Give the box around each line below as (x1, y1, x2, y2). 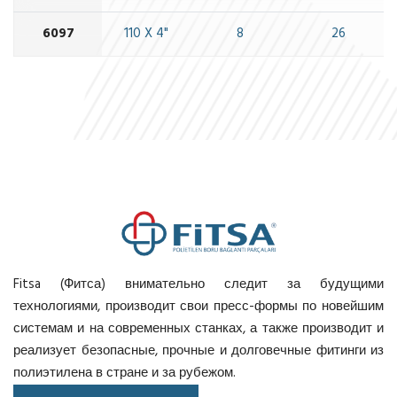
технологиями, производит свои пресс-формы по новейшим (13, 296, 384, 318)
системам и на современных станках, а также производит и (13, 318, 384, 340)
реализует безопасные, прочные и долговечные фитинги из (13, 340, 384, 362)
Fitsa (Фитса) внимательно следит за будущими (13, 274, 384, 296)
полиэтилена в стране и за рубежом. (13, 362, 236, 385)
